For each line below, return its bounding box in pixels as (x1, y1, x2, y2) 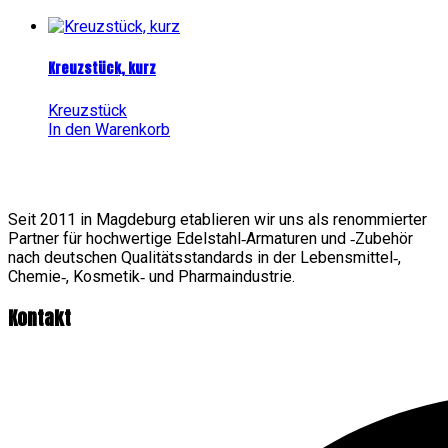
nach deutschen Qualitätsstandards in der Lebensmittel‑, (8, 247, 401, 267)
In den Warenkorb (48, 119, 170, 139)
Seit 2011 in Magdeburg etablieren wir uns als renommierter (8, 209, 427, 229)
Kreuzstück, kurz (48, 58, 156, 79)
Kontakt (8, 304, 71, 333)
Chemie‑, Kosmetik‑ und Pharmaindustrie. (8, 266, 295, 286)
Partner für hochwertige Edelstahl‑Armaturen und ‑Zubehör (8, 228, 413, 248)
